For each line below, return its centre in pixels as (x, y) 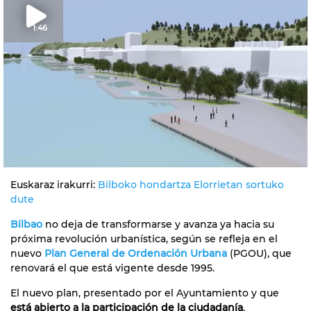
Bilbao (26, 224)
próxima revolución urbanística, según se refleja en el (144, 238)
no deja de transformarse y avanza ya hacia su (158, 224)
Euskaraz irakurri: (54, 184)
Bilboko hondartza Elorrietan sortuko (191, 184)
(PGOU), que (259, 253)
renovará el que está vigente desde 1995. (112, 268)
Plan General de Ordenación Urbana (136, 253)
